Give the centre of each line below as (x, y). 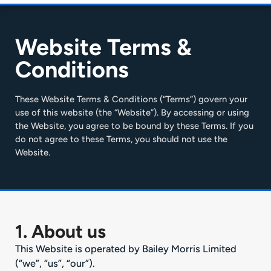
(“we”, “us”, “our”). (55, 263)
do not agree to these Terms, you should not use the (121, 139)
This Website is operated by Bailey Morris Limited (126, 248)
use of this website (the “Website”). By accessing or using (132, 112)
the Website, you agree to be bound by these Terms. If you (134, 126)
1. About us (60, 231)
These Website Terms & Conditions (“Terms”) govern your (131, 99)
